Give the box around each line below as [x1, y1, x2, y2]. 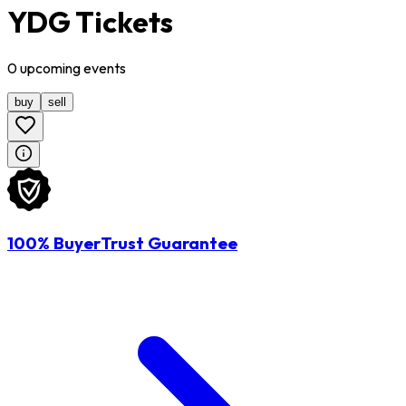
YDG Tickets [7, 3, 173, 40]
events [83, 59, 126, 78]
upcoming [17, 59, 83, 78]
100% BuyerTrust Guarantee [7, 232, 237, 255]
